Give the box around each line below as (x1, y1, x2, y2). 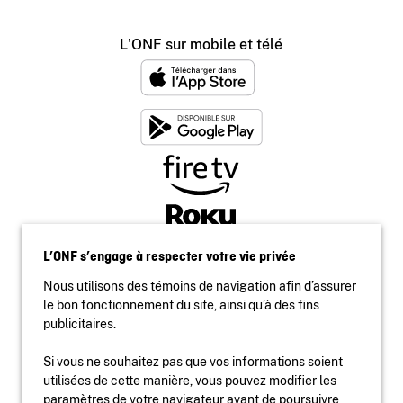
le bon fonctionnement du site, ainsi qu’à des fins (43, 298, 319, 312)
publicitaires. (43, 317, 116, 331)
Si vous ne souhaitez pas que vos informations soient (43, 354, 343, 369)
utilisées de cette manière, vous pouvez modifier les (43, 373, 336, 388)
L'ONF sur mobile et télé (120, 35, 283, 53)
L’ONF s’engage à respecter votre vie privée (43, 249, 296, 264)
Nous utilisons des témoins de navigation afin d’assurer (43, 279, 356, 293)
